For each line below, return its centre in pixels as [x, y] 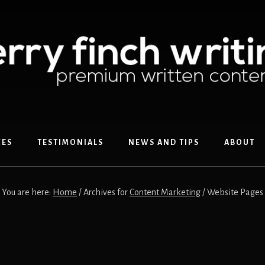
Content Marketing [165, 192]
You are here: [27, 192]
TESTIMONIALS [70, 143]
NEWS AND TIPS [164, 143]
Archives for [106, 192]
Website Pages [234, 192]
